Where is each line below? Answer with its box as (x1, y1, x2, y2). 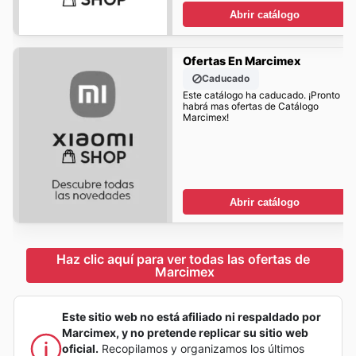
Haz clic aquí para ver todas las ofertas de (56, 250, 313, 267)
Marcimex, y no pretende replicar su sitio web (62, 325, 308, 339)
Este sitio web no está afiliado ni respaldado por (62, 309, 321, 323)
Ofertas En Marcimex (182, 54, 300, 68)
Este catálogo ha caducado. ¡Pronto (182, 89, 340, 102)
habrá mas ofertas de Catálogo (182, 100, 319, 113)
